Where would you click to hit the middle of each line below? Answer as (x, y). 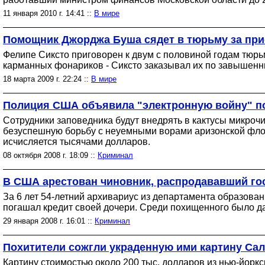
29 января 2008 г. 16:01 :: (49, 221)
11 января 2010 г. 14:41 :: (49, 13)
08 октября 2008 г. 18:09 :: (50, 155)
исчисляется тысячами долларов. (77, 142)
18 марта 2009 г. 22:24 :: (47, 79)
